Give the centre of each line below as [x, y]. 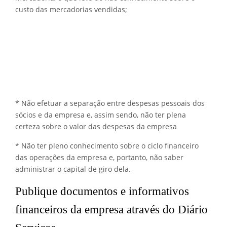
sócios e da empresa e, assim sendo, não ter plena [101, 115]
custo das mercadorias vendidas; [71, 10]
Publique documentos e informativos [102, 191]
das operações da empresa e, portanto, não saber [99, 157]
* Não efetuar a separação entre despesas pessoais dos [110, 103]
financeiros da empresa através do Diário [111, 209]
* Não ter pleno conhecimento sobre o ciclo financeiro [107, 145]
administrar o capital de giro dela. [73, 169]
